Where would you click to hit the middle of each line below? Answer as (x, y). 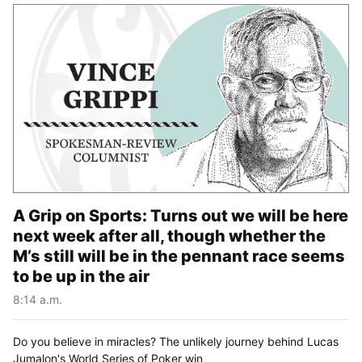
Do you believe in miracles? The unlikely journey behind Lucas (176, 342)
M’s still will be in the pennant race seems (179, 257)
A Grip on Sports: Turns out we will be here (181, 216)
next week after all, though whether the (169, 236)
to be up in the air (81, 277)
